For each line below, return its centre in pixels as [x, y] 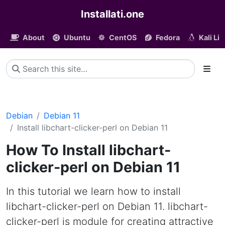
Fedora [167, 37]
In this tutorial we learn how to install [93, 191]
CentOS [123, 37]
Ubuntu [77, 37]
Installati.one [113, 14]
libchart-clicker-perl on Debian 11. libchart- [107, 206]
